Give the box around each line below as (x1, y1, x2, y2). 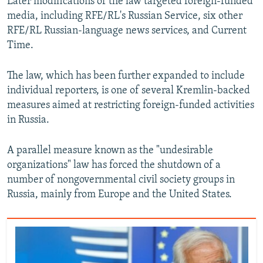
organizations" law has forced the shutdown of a (7, 159, 221, 171)
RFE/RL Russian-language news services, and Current (7, 25, 247, 36)
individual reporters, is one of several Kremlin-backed (7, 85, 250, 96)
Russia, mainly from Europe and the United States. (7, 188, 232, 200)
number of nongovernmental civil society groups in (7, 174, 235, 186)
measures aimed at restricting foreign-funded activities (7, 99, 254, 111)
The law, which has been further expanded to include (7, 70, 245, 82)
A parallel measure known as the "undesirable (7, 144, 213, 156)
